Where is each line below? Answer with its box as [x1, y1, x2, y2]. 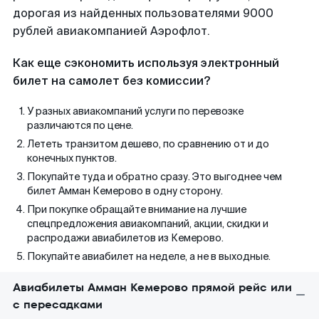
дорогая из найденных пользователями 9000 [13, 6, 273, 21]
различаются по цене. [27, 119, 133, 132]
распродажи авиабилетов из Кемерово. [27, 231, 224, 244]
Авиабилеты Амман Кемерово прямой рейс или [13, 279, 292, 296]
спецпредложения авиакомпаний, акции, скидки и [27, 217, 268, 230]
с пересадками [13, 296, 103, 313]
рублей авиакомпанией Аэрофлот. [13, 23, 210, 38]
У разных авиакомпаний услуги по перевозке [27, 105, 244, 117]
